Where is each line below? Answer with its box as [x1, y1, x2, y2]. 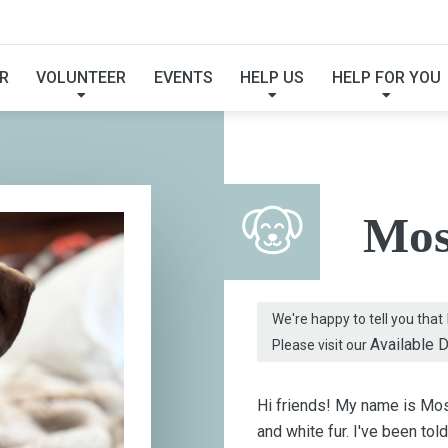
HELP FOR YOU [331, 67, 441, 87]
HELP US [240, 67, 305, 87]
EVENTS [153, 67, 213, 87]
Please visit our [271, 336, 370, 353]
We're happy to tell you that [271, 310, 446, 327]
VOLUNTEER [36, 67, 127, 87]
